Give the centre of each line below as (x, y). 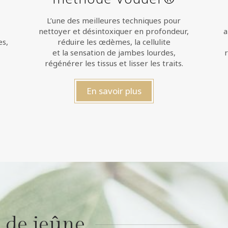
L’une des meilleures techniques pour (114, 20)
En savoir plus (114, 91)
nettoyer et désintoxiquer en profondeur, (114, 31)
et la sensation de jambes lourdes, (114, 52)
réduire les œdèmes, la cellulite (114, 42)
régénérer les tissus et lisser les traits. (114, 63)
